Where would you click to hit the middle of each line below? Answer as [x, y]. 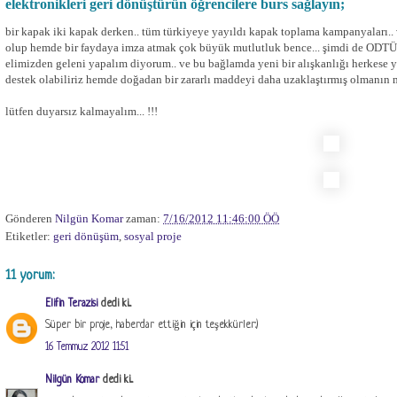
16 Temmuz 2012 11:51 [87, 347]
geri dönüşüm [86, 236]
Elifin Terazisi [71, 304]
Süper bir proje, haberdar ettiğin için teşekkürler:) [152, 325]
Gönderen [30, 218]
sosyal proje [153, 236]
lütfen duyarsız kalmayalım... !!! [82, 111]
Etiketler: [29, 236]
